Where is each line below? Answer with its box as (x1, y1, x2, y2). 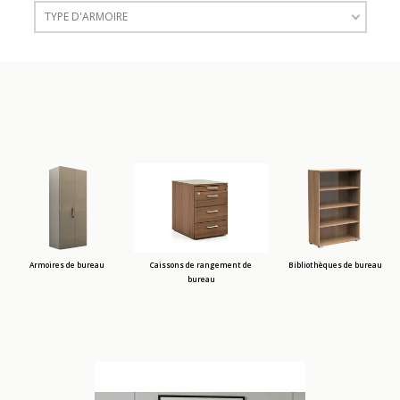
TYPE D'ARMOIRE (44, 8, 128, 24)
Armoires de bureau (29, 259, 104, 270)
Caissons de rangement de (150, 259, 252, 270)
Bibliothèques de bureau (287, 259, 382, 270)
